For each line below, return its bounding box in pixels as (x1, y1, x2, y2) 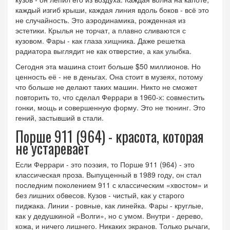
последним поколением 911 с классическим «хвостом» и (15, 180, 208, 190)
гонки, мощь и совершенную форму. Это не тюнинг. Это (15, 102, 205, 113)
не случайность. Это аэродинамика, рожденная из (15, 15, 185, 26)
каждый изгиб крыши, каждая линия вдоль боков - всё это (15, 5, 209, 15)
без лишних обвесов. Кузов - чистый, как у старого (15, 190, 184, 201)
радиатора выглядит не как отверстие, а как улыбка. (15, 46, 191, 56)
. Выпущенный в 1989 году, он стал (82, 169, 201, 180)
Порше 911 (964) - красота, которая (15, 126, 204, 147)
